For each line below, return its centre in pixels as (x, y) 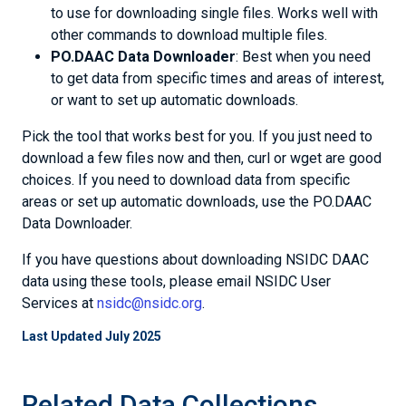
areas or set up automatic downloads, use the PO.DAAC (197, 202)
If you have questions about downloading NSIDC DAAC (195, 260)
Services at (59, 303)
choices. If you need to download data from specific (186, 180)
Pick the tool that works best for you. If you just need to (197, 136)
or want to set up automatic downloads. (174, 100)
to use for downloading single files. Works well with (214, 13)
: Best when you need (303, 57)
